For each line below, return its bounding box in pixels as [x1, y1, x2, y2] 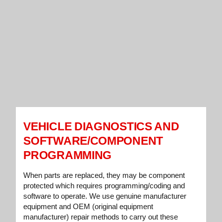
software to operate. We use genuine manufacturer [23, 192, 187, 201]
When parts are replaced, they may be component [23, 171, 185, 180]
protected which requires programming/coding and [23, 181, 185, 190]
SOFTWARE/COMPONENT [23, 134, 163, 148]
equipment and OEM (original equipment [23, 202, 154, 211]
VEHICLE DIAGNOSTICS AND [23, 120, 179, 133]
